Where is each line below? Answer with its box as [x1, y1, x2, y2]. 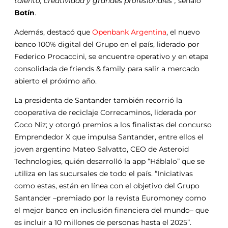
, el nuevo [166, 27, 200, 37]
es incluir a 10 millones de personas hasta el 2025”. [14, 217, 191, 227]
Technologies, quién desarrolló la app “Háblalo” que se [14, 156, 205, 166]
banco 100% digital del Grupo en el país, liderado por [14, 39, 199, 49]
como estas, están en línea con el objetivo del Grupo [14, 181, 199, 190]
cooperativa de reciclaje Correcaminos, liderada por [14, 107, 196, 117]
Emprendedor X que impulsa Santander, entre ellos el [14, 132, 204, 141]
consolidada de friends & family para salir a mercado [14, 64, 199, 73]
